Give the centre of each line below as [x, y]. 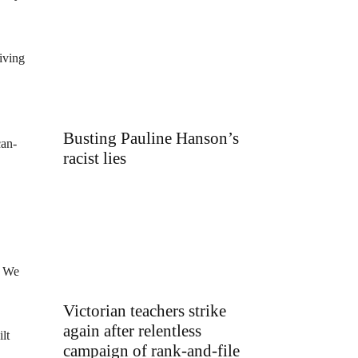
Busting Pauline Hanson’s [151, 138]
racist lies [95, 158]
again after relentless [132, 331]
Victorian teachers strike [145, 311]
